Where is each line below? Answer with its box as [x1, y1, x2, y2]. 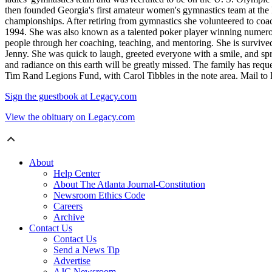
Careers [53, 201, 83, 212]
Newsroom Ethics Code [53, 190, 145, 201]
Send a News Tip [53, 245, 120, 256]
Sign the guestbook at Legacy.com [5, 91, 137, 102]
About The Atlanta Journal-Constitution [53, 179, 205, 190]
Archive [53, 212, 84, 223]
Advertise [53, 256, 90, 267]
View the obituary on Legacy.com [5, 112, 135, 123]
